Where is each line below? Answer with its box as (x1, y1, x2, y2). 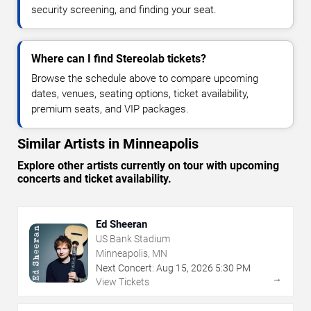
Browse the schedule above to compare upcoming (31, 72, 258, 85)
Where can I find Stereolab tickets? (31, 52, 206, 66)
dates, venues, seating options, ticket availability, (31, 87, 249, 101)
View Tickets (96, 276, 149, 288)
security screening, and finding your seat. (31, 3, 217, 17)
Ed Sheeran (96, 218, 147, 231)
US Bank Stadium (96, 233, 170, 245)
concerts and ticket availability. (17, 172, 171, 186)
